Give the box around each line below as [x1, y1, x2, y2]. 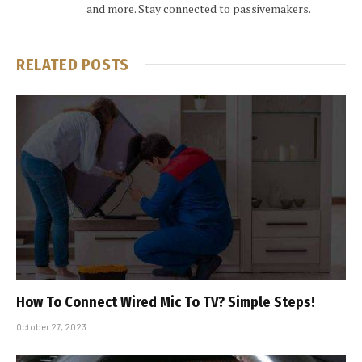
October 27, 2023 [16, 322, 86, 333]
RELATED [16, 54, 82, 74]
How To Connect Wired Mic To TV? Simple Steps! [16, 293, 315, 312]
